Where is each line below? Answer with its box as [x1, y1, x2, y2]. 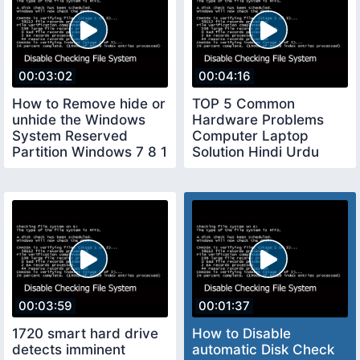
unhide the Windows [12, 112, 145, 129]
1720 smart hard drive [12, 325, 158, 342]
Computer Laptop [192, 128, 309, 145]
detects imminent [12, 341, 125, 358]
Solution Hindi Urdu [192, 144, 319, 161]
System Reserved [12, 128, 128, 145]
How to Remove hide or [12, 96, 166, 112]
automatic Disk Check [192, 341, 334, 358]
